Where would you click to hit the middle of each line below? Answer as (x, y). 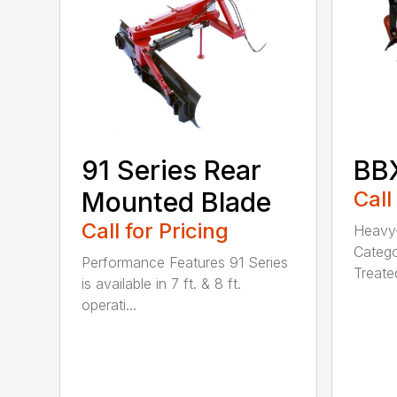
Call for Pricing (156, 231)
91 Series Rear (172, 171)
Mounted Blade (177, 202)
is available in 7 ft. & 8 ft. (162, 284)
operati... (109, 305)
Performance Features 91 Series (185, 263)
